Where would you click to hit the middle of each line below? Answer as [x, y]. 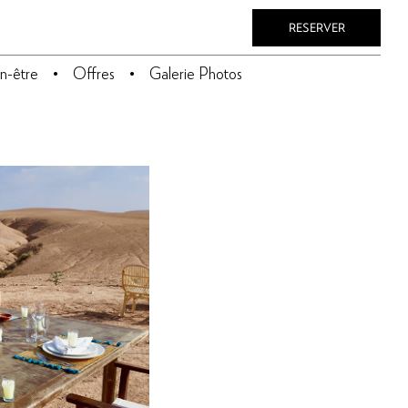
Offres [93, 73]
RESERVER [316, 27]
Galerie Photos [195, 73]
